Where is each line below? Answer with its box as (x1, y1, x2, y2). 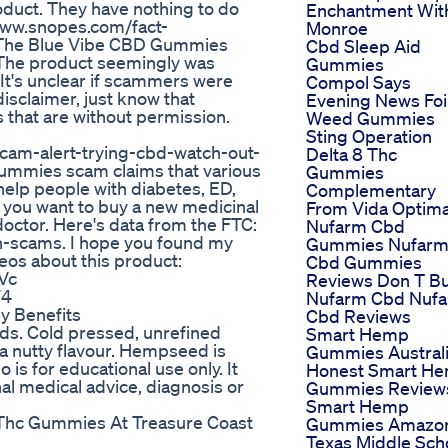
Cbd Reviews (306, 305, 411, 328)
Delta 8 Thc (306, 143, 397, 166)
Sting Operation (306, 125, 432, 148)
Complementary (306, 179, 436, 202)
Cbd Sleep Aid (306, 35, 421, 58)
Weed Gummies (306, 107, 435, 130)
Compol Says (306, 71, 411, 94)
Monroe (306, 17, 368, 40)
